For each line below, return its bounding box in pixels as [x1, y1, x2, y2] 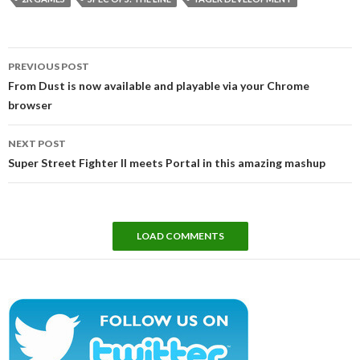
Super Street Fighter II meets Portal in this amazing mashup [8, 156, 325, 170]
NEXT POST [8, 137, 66, 150]
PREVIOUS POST [8, 60, 89, 73]
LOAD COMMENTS [136, 230, 224, 243]
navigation [7, 66, 100, 90]
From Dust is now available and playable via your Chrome [8, 79, 309, 93]
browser [8, 98, 52, 112]
